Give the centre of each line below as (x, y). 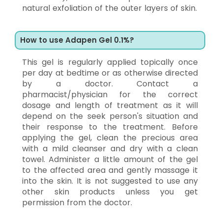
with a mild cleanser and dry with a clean (110, 148)
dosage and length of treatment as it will (110, 105)
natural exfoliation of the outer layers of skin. (110, 8)
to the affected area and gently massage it (110, 170)
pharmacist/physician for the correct (110, 94)
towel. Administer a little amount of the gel (110, 159)
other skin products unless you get (110, 192)
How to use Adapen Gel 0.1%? (77, 40)
